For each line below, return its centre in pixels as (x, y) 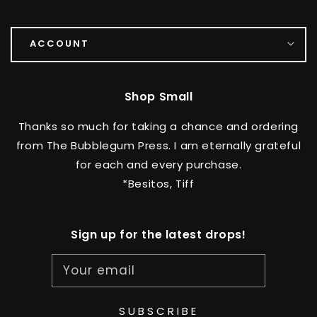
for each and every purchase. (158, 164)
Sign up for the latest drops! (158, 234)
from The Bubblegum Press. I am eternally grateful (158, 145)
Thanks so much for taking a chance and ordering (158, 126)
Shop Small (158, 96)
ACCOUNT (59, 43)
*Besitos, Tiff (158, 183)
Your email (99, 270)
